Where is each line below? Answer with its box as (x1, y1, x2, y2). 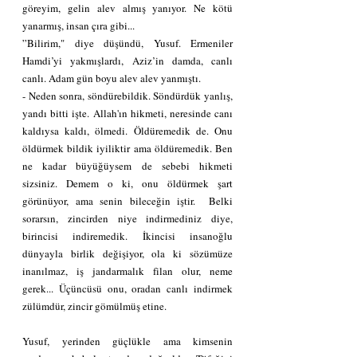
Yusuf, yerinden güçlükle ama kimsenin (22, 333, 233, 348)
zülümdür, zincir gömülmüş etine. (22, 298, 167, 313)
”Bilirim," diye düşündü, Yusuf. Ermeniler (22, 35, 233, 50)
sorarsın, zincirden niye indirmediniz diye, (22, 210, 233, 226)
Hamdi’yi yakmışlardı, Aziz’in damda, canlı (22, 53, 233, 68)
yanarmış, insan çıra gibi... (22, 18, 135, 33)
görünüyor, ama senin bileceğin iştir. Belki (22, 193, 233, 208)
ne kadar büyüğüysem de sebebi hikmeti (22, 158, 233, 173)
